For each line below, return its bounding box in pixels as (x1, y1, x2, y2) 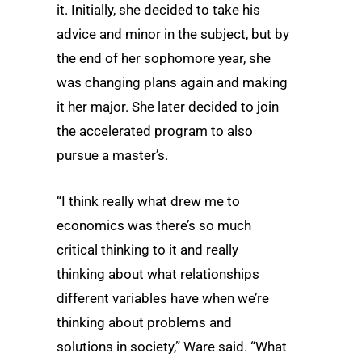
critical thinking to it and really (57, 242, 238, 259)
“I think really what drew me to (57, 193, 240, 210)
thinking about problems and (57, 314, 232, 331)
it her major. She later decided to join (57, 98, 279, 115)
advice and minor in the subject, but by (57, 25, 289, 42)
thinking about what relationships (57, 266, 259, 283)
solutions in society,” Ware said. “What (57, 339, 287, 356)
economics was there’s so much (57, 217, 251, 234)
